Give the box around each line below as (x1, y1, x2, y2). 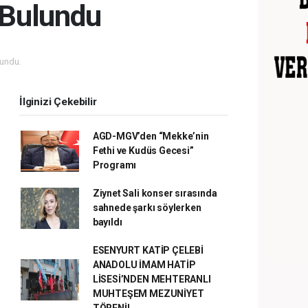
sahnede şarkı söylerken (92, 202, 201, 213)
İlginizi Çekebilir (19, 96, 97, 108)
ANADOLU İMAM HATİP (92, 259, 196, 270)
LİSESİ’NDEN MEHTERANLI (92, 274, 211, 285)
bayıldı (92, 217, 122, 228)
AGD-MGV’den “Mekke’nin (92, 131, 209, 142)
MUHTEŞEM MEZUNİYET (92, 288, 204, 299)
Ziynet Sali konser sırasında (92, 188, 217, 199)
